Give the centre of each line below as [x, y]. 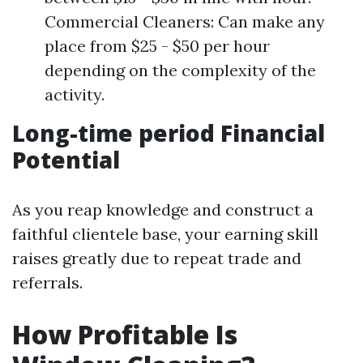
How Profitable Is [125, 334]
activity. [75, 94]
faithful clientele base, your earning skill [165, 234]
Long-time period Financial [169, 133]
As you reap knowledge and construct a [163, 209]
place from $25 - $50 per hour [157, 46]
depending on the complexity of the [180, 70]
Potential [66, 160]
